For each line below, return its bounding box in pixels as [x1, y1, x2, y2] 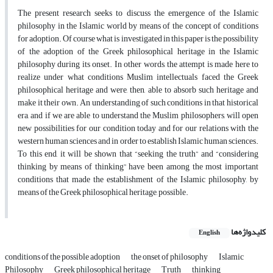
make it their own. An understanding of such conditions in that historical [18, 94, 258, 112]
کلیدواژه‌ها [231, 224, 266, 241]
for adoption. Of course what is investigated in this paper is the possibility [18, 30, 258, 48]
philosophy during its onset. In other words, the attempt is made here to [18, 56, 258, 73]
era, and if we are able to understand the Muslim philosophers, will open [18, 107, 258, 124]
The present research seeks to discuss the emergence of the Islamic [18, 5, 258, 22]
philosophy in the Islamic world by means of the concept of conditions [18, 18, 258, 35]
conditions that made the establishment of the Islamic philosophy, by [18, 171, 258, 188]
